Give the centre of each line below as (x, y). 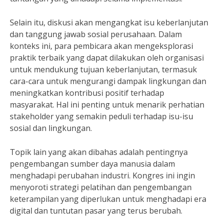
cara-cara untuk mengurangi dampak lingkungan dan (108, 81)
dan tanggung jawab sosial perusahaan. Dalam (96, 34)
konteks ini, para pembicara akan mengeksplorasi (101, 46)
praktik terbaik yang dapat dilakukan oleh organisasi (107, 58)
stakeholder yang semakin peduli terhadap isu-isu (101, 116)
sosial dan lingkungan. (51, 128)
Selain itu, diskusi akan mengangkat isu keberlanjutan (109, 22)
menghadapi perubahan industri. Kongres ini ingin (102, 175)
